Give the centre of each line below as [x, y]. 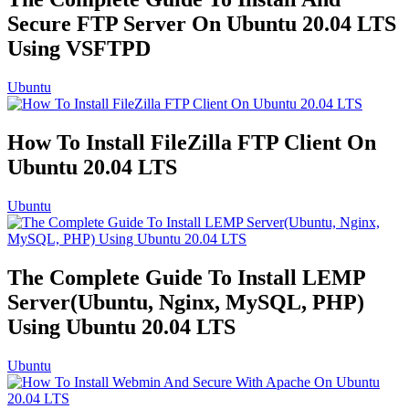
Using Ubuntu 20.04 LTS [121, 326]
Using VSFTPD [79, 49]
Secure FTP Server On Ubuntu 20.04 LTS [202, 24]
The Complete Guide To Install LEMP [186, 277]
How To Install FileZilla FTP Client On [192, 142]
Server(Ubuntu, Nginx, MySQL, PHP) [186, 302]
